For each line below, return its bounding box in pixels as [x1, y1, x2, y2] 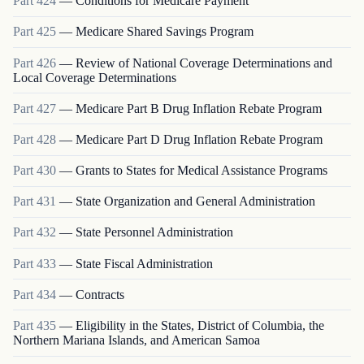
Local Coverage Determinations [13, 70, 176, 84]
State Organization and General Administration [76, 194, 315, 209]
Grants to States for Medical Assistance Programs [76, 163, 327, 178]
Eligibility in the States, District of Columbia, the [76, 318, 324, 333]
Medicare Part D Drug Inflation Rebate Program [76, 132, 323, 146]
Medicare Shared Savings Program [76, 24, 253, 39]
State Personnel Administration [76, 225, 233, 240]
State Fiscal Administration [76, 256, 213, 271]
